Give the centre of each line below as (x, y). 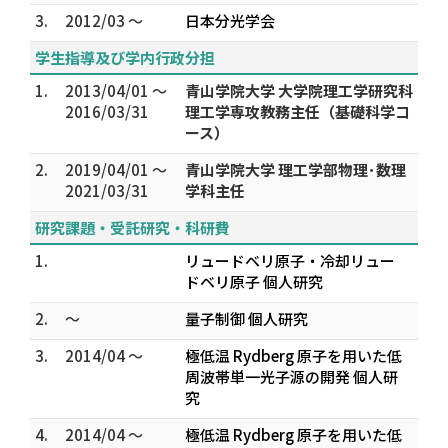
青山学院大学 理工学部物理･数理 (295, 169)
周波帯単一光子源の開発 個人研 (291, 376)
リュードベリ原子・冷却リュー (290, 260)
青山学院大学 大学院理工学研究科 (299, 90)
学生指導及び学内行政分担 (125, 57)
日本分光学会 (230, 20)
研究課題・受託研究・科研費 (132, 227)
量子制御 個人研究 (246, 318)
